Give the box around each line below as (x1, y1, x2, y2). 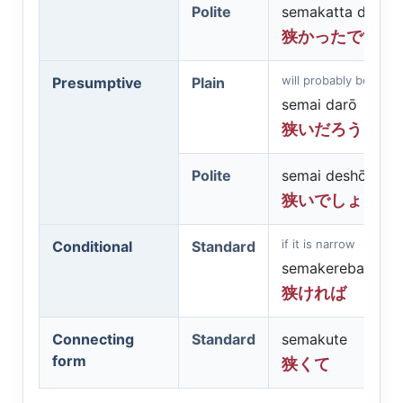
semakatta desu (282, 3, 390, 21)
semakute (282, 330, 347, 348)
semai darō (282, 95, 357, 113)
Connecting (52, 330, 134, 348)
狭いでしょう (282, 192, 379, 210)
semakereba (282, 259, 364, 277)
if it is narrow (282, 237, 355, 251)
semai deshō (282, 166, 367, 184)
